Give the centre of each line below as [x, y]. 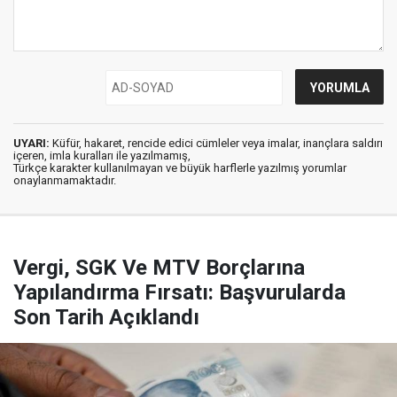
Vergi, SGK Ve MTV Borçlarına [159, 268]
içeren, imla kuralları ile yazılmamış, [102, 156]
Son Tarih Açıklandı [106, 317]
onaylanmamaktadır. [65, 180]
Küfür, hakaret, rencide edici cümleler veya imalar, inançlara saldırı [216, 143]
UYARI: [31, 143]
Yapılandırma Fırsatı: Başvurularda [179, 292]
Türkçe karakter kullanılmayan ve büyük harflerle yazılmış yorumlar [180, 168]
